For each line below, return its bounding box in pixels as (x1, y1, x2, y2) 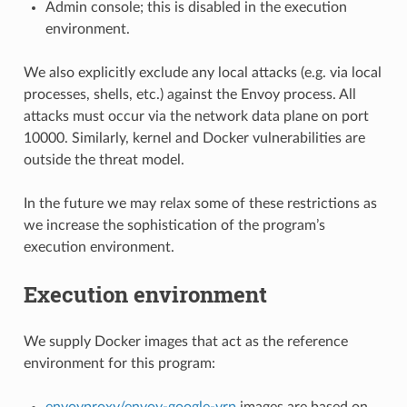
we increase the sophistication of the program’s (23, 217, 325, 233)
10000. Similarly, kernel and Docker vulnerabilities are (23, 130, 365, 145)
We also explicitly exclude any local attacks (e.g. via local (23, 65, 382, 80)
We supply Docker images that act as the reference (23, 333, 348, 349)
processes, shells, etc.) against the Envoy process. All (23, 86, 356, 102)
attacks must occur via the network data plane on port (23, 108, 369, 124)
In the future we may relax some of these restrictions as (23, 195, 377, 211)
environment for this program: (23, 355, 215, 371)
